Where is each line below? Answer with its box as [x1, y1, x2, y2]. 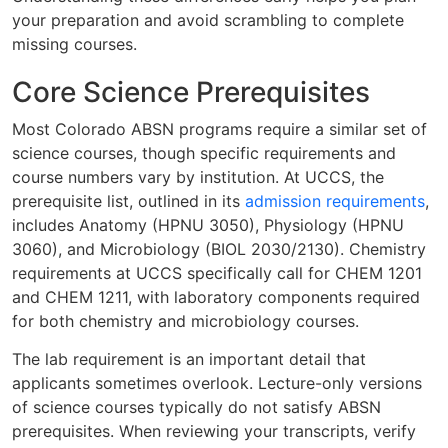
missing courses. [12, 33, 137, 54]
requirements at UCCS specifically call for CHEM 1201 [12, 262, 422, 283]
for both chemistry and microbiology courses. [12, 310, 359, 331]
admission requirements [245, 190, 425, 211]
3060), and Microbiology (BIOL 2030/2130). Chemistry [12, 238, 426, 259]
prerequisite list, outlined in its [12, 190, 245, 211]
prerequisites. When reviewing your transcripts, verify [12, 421, 416, 442]
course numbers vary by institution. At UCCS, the [12, 166, 384, 187]
